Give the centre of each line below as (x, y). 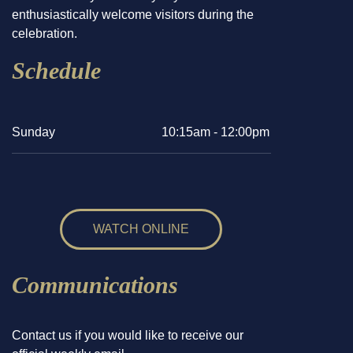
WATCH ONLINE (141, 229)
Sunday (33, 132)
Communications (95, 285)
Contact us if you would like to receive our (128, 335)
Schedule (56, 71)
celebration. (45, 33)
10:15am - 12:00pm (216, 132)
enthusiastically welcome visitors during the (133, 15)
